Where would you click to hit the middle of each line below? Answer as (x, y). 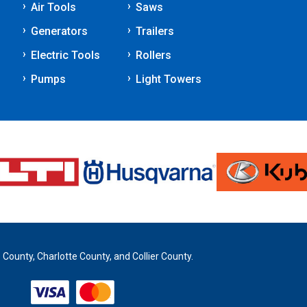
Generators (59, 31)
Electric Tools (65, 55)
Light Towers (169, 79)
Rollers (153, 55)
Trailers (155, 31)
